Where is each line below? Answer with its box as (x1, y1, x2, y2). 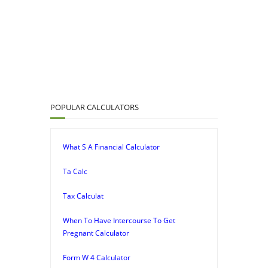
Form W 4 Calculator (63, 252, 130, 263)
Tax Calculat (63, 190, 103, 201)
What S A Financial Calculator (63, 141, 160, 152)
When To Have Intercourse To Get (63, 215, 175, 226)
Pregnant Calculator (63, 227, 129, 238)
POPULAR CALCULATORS (50, 101, 139, 112)
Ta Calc (63, 166, 87, 176)
